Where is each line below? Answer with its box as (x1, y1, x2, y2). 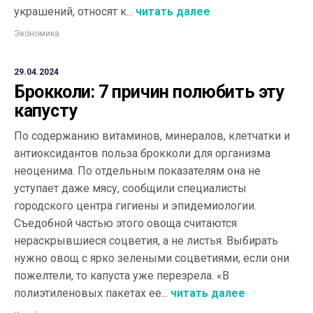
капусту (14, 101, 78, 121)
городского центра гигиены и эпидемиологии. (14, 199, 256, 212)
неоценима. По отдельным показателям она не (14, 164, 261, 177)
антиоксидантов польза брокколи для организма (14, 147, 270, 160)
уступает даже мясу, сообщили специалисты (14, 182, 247, 195)
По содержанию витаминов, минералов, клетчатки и (14, 129, 290, 143)
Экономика (14, 29, 59, 38)
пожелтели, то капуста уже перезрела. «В (14, 269, 229, 282)
